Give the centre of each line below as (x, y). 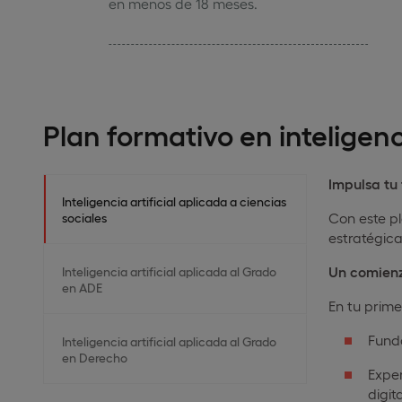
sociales (84, 217)
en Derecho (95, 357)
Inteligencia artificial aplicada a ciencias (174, 201)
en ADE (82, 287)
